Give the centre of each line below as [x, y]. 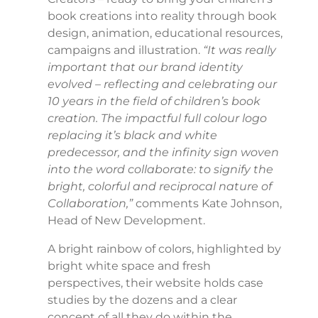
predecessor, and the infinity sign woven [163, 153]
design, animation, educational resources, [165, 33]
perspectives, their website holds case [155, 283]
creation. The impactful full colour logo [157, 119]
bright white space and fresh [129, 266]
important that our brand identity [145, 67]
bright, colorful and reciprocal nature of [159, 187]
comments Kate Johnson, [207, 204]
